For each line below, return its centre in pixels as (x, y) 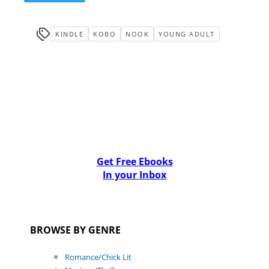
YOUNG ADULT (187, 34)
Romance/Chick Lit (98, 257)
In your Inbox (134, 175)
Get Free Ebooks (134, 162)
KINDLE (69, 34)
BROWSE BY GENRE (75, 230)
